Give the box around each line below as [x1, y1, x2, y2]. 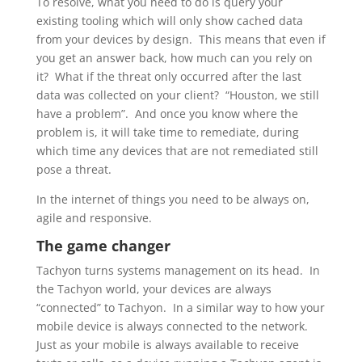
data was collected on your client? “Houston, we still [36, 87, 319, 103]
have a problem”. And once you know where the [36, 106, 298, 121]
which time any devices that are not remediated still [36, 143, 318, 158]
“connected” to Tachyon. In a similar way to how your [36, 300, 325, 315]
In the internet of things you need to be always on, [36, 192, 309, 207]
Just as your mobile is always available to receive [36, 337, 299, 352]
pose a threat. [36, 162, 112, 177]
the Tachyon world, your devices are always [36, 281, 271, 297]
